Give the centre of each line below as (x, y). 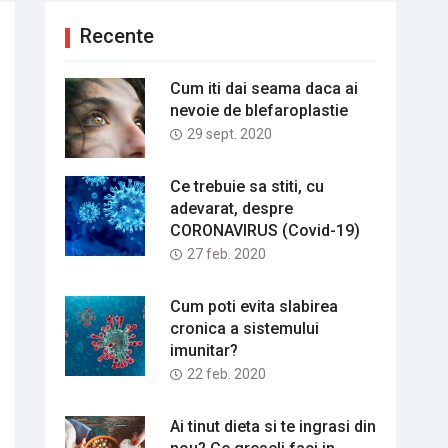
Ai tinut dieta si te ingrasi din (273, 426)
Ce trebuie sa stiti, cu (247, 186)
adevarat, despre (231, 208)
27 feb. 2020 (226, 254)
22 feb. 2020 (226, 374)
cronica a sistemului (244, 328)
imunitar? (204, 350)
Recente (117, 36)
